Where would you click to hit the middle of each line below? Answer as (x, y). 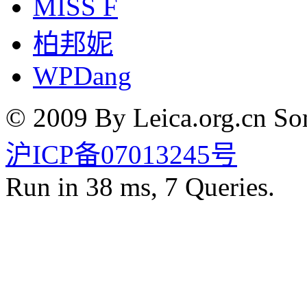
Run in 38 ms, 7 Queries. (140, 187)
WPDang (82, 76)
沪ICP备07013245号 (121, 155)
